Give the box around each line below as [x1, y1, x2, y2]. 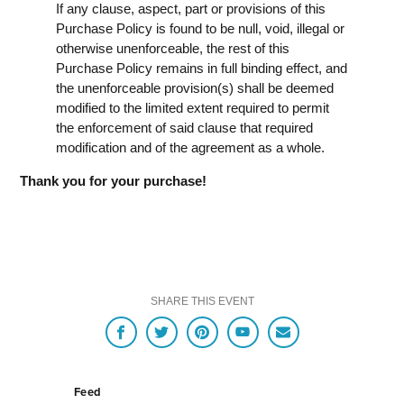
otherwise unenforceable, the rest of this [56, 40, 289, 56]
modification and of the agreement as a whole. [56, 139, 325, 155]
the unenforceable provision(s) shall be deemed [56, 79, 334, 96]
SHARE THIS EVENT [150, 294, 254, 308]
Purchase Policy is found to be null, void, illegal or [56, 20, 344, 36]
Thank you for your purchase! [20, 172, 207, 188]
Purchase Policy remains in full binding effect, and [56, 60, 347, 76]
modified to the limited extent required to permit [56, 99, 329, 115]
